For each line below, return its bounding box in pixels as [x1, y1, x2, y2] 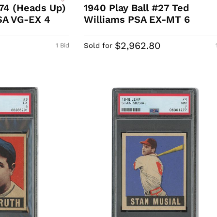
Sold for [83, 41, 112, 50]
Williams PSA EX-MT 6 [83, 14, 190, 26]
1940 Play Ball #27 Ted [83, 2, 189, 14]
